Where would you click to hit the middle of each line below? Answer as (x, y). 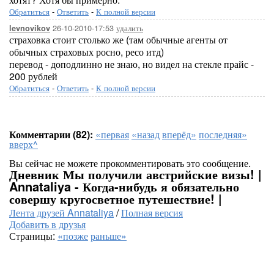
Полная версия (152, 213)
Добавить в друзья (47, 224)
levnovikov (30, 28)
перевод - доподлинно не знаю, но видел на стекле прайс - (131, 64)
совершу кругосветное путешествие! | (116, 198)
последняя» (223, 134)
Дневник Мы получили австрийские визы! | (135, 174)
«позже (73, 236)
